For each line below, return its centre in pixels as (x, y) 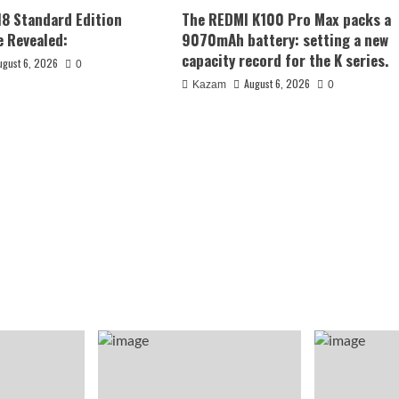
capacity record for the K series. (285, 60)
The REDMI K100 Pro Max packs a (286, 19)
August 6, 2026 (277, 83)
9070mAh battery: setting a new (285, 40)
